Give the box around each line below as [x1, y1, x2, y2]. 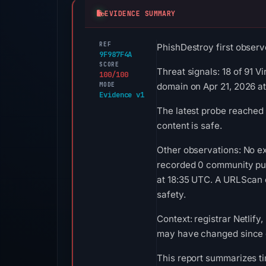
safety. [157, 189, 186, 200]
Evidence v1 [99, 90, 145, 100]
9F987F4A [99, 49, 132, 59]
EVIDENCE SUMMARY [104, 8, 176, 18]
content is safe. [157, 120, 222, 131]
